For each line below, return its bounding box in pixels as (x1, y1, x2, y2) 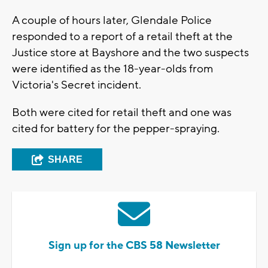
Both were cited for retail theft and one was (12, 105, 232, 120)
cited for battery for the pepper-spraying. (12, 121, 222, 136)
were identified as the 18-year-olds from (12, 62, 214, 77)
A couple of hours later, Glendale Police (12, 13, 212, 28)
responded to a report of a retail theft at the (12, 29, 233, 44)
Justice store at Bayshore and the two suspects (12, 45, 249, 60)
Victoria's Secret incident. (12, 78, 144, 93)
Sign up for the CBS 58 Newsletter (48, 239, 220, 253)
